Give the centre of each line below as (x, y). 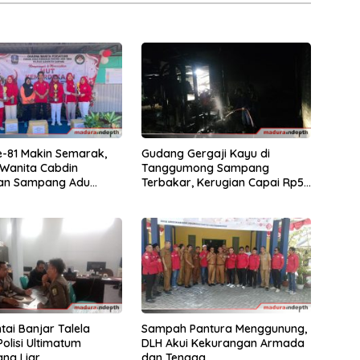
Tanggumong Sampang (205, 168)
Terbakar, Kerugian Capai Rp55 (225, 182)
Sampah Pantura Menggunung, (224, 328)
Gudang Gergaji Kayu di (205, 153)
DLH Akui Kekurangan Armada (223, 343)
